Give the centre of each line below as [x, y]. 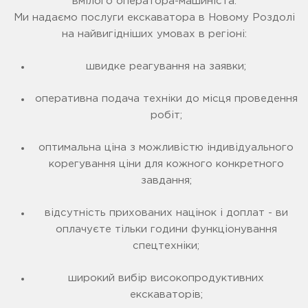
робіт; [166, 115]
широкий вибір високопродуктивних [166, 278]
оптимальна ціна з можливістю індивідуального [166, 148]
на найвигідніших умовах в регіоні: [154, 34]
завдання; [166, 181]
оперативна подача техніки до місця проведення [166, 99]
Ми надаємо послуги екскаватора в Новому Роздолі [154, 18]
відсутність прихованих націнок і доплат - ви [166, 213]
